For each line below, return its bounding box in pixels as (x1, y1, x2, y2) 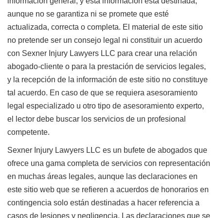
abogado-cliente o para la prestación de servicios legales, (7, 62, 206, 71)
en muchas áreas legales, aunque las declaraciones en (7, 172, 198, 181)
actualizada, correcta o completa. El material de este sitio (7, 23, 203, 32)
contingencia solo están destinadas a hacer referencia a (7, 199, 200, 207)
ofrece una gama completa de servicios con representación (7, 159, 210, 168)
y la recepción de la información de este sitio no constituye (7, 75, 208, 84)
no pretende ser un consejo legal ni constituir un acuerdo (7, 36, 202, 45)
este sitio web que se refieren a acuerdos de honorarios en (7, 185, 209, 194)
